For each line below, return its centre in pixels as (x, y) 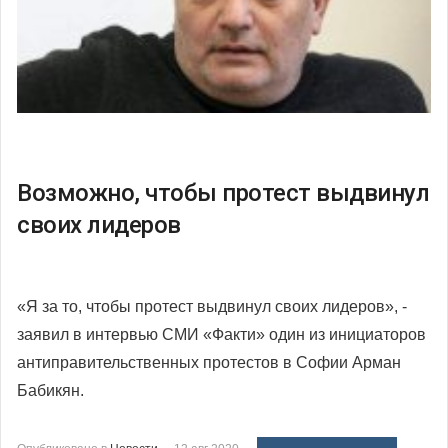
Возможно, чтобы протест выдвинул (223, 192)
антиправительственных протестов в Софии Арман (209, 362)
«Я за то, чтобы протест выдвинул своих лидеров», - (212, 306)
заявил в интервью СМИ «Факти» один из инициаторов (221, 334)
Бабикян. (50, 390)
